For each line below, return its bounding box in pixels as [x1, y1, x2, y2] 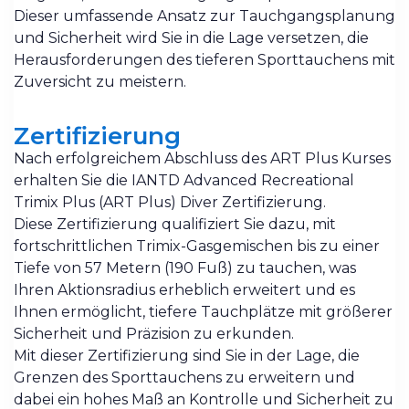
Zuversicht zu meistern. [14, 72, 186, 90]
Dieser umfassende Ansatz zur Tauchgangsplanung [14, 6, 395, 25]
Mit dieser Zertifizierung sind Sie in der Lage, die [14, 347, 360, 365]
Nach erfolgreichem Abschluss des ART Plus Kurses [14, 150, 391, 168]
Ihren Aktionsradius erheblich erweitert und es [14, 281, 355, 299]
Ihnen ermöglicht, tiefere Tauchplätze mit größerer [14, 303, 393, 321]
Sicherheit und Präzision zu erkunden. [14, 325, 294, 343]
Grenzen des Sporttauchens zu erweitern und [14, 369, 355, 387]
